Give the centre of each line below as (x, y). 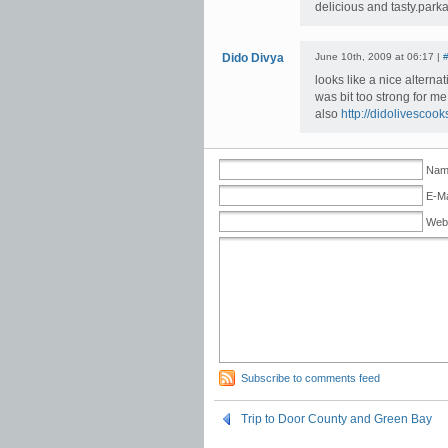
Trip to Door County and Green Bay (336, 419)
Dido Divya (252, 58)
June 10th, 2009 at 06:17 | (379, 56)
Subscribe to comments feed (310, 378)
